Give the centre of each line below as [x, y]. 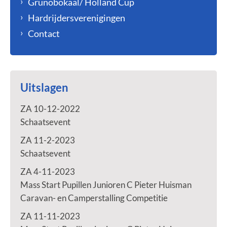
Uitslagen [44, 87]
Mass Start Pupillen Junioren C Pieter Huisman [106, 185]
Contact [44, 33]
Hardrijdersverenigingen [77, 18]
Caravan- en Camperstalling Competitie [94, 198]
